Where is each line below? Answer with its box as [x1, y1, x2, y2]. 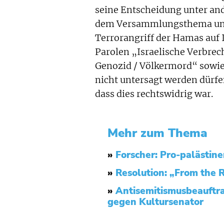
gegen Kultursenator [107, 195, 203, 209]
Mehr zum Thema [107, 124, 207, 141]
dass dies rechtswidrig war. [95, 88, 213, 99]
